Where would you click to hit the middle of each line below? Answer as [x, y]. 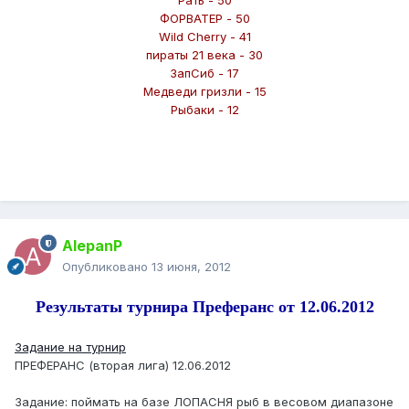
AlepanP [92, 246]
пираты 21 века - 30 [204, 55]
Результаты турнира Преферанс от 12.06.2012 [204, 307]
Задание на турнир [70, 347]
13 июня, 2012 [191, 267]
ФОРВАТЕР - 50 [204, 19]
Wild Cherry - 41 [204, 37]
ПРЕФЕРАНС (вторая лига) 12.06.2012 [123, 366]
